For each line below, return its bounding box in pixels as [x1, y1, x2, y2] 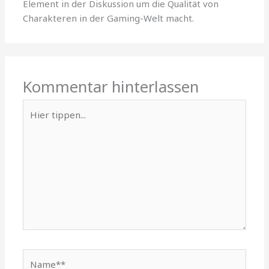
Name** [22, 250, 58, 262]
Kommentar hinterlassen [23, 76, 199, 98]
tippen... [22, 115, 57, 127]
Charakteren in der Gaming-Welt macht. [23, 11, 195, 24]
